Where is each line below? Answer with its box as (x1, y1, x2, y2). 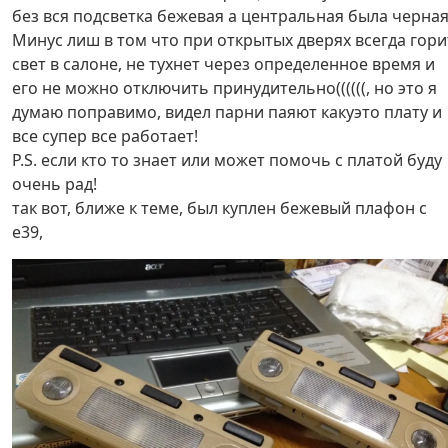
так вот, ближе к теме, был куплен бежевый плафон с (12, 197, 427, 219)
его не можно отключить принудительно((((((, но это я (12, 77, 437, 99)
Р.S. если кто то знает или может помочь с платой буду (12, 149, 442, 171)
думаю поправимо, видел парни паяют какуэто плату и (12, 101, 442, 123)
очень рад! (12, 173, 97, 195)
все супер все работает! (12, 125, 198, 147)
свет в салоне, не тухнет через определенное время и (12, 53, 435, 75)
